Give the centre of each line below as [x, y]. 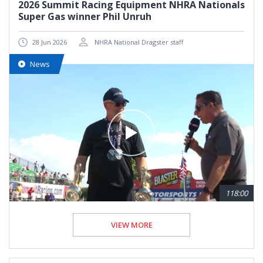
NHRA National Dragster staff [138, 42]
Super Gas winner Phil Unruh [85, 17]
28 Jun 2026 [50, 42]
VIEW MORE [131, 225]
